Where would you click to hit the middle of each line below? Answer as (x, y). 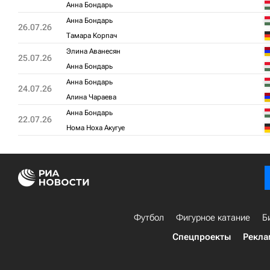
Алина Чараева (91, 97)
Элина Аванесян (93, 51)
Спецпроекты (202, 237)
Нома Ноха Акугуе (96, 128)
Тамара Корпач (92, 36)
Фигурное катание (213, 218)
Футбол (149, 218)
